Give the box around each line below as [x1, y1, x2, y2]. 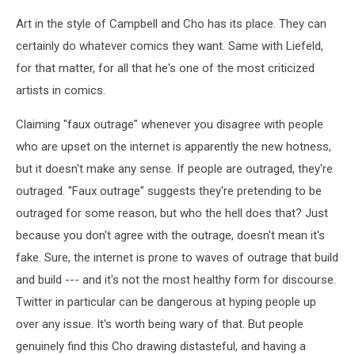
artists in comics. [16, 83, 105, 98]
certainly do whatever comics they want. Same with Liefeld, [16, 39, 323, 54]
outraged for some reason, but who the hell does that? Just [16, 206, 328, 221]
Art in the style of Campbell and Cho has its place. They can [16, 17, 326, 32]
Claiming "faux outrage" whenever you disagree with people [16, 117, 323, 132]
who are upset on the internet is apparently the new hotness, [16, 139, 331, 155]
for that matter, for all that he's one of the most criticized [16, 61, 315, 76]
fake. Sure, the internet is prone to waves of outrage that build [16, 250, 338, 265]
